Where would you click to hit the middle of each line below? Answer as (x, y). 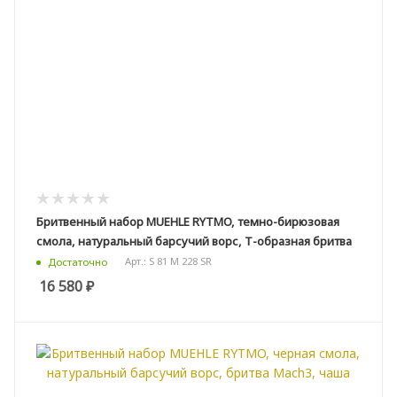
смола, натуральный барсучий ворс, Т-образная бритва (194, 241)
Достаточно (78, 261)
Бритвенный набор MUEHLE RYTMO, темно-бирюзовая (188, 222)
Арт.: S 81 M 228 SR (168, 261)
